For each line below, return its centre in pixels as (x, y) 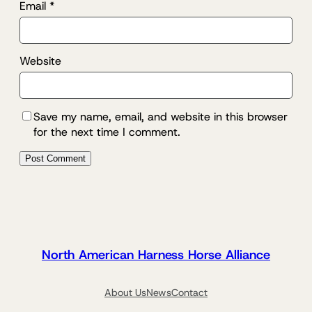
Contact (189, 293)
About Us (125, 293)
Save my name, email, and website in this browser (161, 117)
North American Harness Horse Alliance (156, 255)
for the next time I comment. (107, 132)
